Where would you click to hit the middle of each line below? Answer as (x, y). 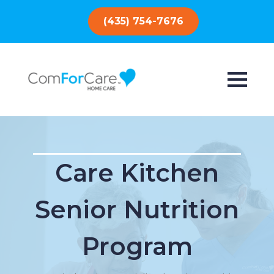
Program (137, 246)
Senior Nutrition (137, 209)
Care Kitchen (137, 173)
